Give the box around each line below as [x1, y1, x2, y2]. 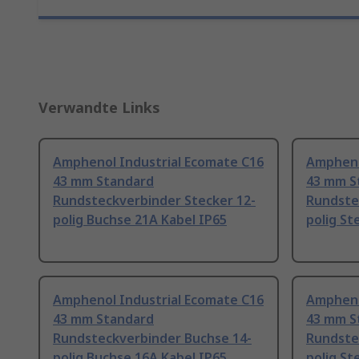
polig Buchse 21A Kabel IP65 [53, 211, 227, 229]
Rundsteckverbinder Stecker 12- [53, 192, 256, 210]
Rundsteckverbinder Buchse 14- [53, 329, 252, 348]
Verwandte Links [38, 98, 160, 118]
